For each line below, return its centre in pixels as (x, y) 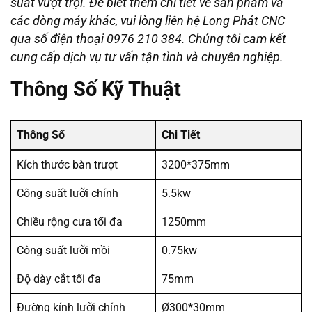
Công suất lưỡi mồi (63, 251)
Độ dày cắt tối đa (59, 279)
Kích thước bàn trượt (67, 165)
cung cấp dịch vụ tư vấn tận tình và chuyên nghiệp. (147, 57)
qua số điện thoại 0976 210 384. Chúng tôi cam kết (148, 39)
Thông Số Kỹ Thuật (96, 89)
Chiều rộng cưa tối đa (70, 222)
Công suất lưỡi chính (68, 194)
